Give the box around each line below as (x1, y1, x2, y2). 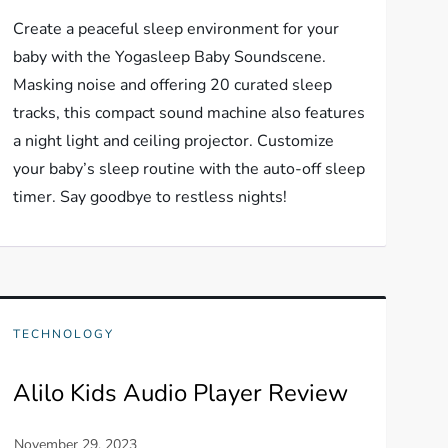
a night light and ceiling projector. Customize (12, 130, 334, 152)
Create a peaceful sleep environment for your (12, 18, 339, 40)
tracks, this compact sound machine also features (12, 102, 365, 124)
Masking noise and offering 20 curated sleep (12, 74, 332, 96)
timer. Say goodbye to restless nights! (12, 186, 287, 208)
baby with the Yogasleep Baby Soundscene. (12, 46, 326, 68)
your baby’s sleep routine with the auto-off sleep (12, 158, 365, 180)
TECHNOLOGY (12, 326, 114, 342)
